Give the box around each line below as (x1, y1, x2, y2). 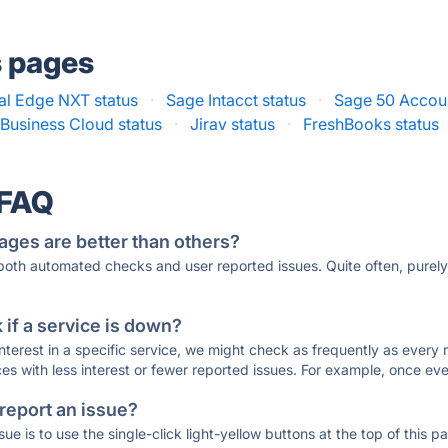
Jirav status (190, 114, 276, 134)
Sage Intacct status (166, 90, 307, 110)
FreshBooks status (303, 114, 440, 134)
